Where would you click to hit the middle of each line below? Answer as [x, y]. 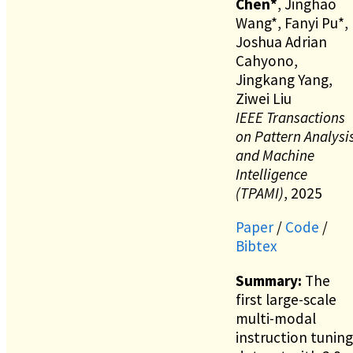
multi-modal [276, 318]
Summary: [269, 280]
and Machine [275, 156]
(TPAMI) [260, 193]
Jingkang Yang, [284, 80]
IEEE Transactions [290, 118]
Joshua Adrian [281, 42]
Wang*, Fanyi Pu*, [292, 23]
